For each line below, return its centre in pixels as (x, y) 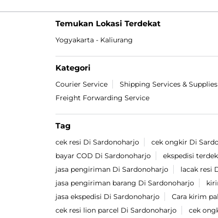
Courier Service (82, 84)
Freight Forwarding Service (102, 98)
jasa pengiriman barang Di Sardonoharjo (125, 183)
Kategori (73, 68)
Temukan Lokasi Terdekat (108, 24)
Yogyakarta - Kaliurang (94, 40)
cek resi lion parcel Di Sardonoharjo (116, 210)
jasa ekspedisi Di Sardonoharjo (108, 197)
